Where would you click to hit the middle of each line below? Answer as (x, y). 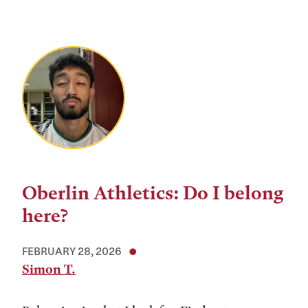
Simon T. (49, 269)
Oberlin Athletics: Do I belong (153, 193)
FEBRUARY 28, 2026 (72, 251)
